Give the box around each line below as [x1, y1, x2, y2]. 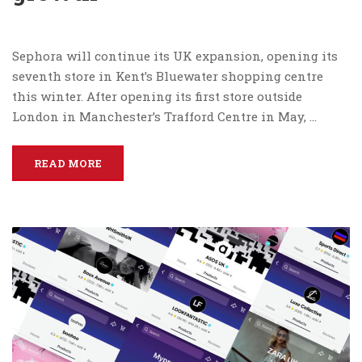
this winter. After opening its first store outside [12, 88, 302, 105]
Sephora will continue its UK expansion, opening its [12, 48, 338, 65]
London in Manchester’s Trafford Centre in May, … [12, 108, 317, 125]
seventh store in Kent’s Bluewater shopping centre [12, 68, 323, 85]
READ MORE [34, 156, 102, 171]
